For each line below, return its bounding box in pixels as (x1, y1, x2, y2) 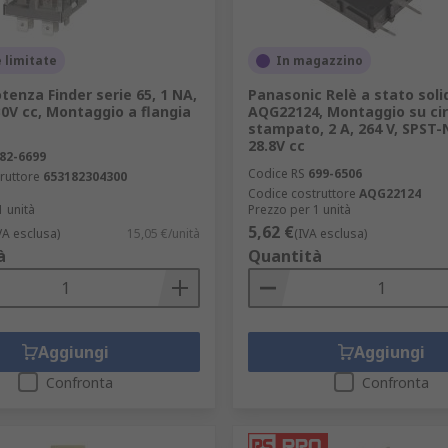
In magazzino (275, 52, 363, 69)
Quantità (247, 245, 322, 267)
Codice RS (247, 165, 305, 182)
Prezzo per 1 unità (247, 201, 351, 218)
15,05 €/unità (126, 225, 200, 242)
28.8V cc (247, 136, 305, 155)
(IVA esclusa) (293, 225, 367, 242)
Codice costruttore (247, 185, 356, 202)
